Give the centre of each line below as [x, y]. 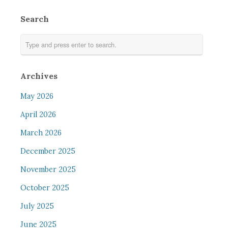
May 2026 [37, 96]
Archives [39, 76]
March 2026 [41, 133]
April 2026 [38, 115]
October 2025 [45, 188]
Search [34, 19]
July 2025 [37, 206]
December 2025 [48, 151]
